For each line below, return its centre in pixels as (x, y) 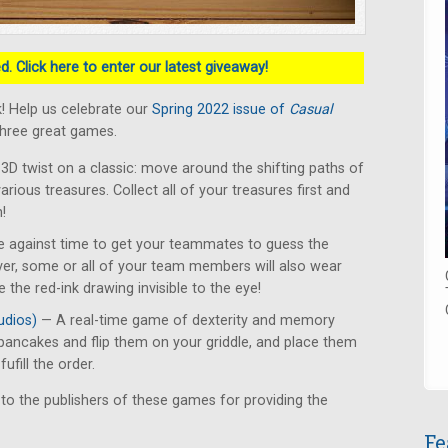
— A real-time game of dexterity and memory (186, 320)
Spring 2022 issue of (220, 109)
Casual (310, 109)
